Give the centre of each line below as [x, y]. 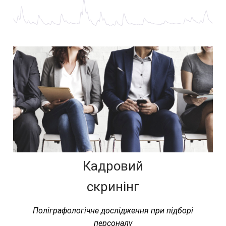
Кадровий [113, 166]
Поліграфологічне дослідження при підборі [113, 211]
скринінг [113, 187]
